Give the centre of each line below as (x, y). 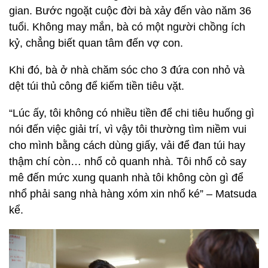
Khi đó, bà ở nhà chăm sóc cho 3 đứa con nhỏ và (127, 70)
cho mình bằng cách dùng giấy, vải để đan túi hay (127, 146)
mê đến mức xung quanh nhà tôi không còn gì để (126, 178)
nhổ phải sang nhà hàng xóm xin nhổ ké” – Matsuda (133, 194)
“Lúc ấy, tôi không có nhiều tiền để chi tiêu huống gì (132, 113)
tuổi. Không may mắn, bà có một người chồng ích (127, 27)
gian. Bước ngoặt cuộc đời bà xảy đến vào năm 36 (130, 11)
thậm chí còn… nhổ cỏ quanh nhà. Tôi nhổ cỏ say (128, 162)
